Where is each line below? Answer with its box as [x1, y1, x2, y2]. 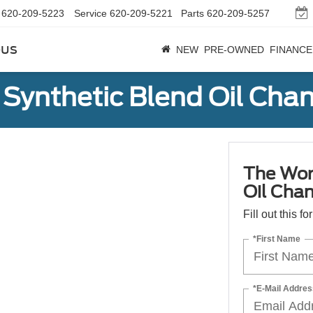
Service [74, 8, 107, 19]
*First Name [252, 233, 300, 244]
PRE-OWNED [204, 44, 264, 55]
